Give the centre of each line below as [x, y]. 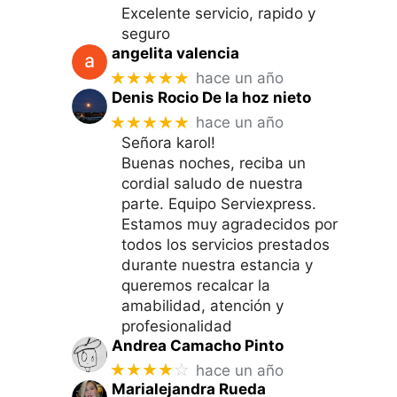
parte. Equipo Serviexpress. [219, 203]
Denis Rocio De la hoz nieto [211, 97]
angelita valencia [175, 53]
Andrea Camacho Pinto [197, 345]
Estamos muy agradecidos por [230, 224]
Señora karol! [168, 142]
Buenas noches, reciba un [214, 163]
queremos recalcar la [196, 285]
